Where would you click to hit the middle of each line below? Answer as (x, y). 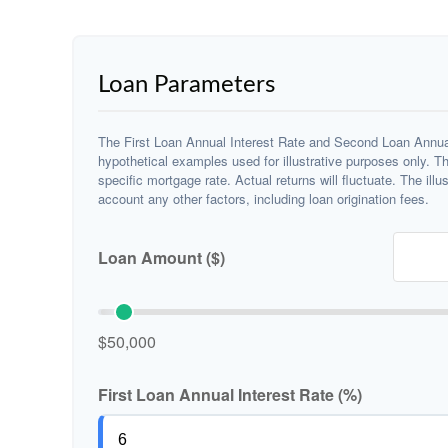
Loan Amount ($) (161, 257)
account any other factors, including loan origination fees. (263, 198)
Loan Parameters (186, 85)
